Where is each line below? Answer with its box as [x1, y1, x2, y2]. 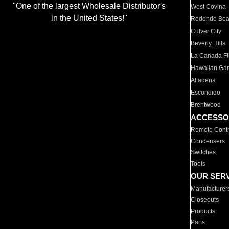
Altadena [191, 77, 216, 84]
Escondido [191, 89, 221, 96]
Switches [191, 149, 216, 156]
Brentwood [191, 101, 221, 108]
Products [191, 208, 216, 215]
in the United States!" [51, 14, 127, 23]
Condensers [191, 138, 225, 145]
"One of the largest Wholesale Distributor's [12, 2, 166, 11]
